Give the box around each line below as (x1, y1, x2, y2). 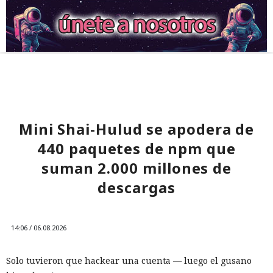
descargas (97, 177, 175, 198)
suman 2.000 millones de (41, 158, 232, 179)
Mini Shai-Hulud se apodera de (18, 119, 255, 140)
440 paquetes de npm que (37, 138, 236, 159)
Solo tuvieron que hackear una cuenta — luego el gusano (6, 255, 252, 267)
